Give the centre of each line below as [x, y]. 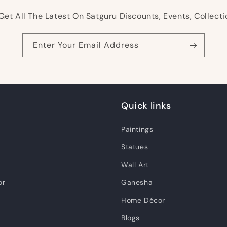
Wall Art [135, 165]
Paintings [137, 129]
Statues [135, 147]
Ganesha [137, 182]
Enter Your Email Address [86, 45]
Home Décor [143, 200]
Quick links [146, 106]
